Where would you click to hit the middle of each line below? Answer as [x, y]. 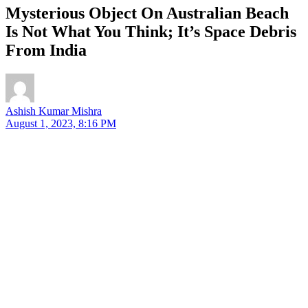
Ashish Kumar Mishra [54, 111]
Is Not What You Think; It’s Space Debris [151, 31]
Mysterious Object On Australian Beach [147, 13]
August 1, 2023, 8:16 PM [61, 123]
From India [46, 50]
